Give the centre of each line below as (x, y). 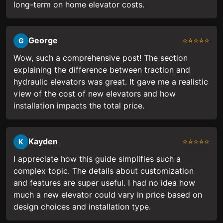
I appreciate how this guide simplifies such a (97, 159)
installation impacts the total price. (79, 106)
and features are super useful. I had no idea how (104, 183)
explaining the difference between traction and (102, 70)
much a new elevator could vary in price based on (108, 195)
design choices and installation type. (82, 207)
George (43, 41)
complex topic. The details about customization (104, 171)
